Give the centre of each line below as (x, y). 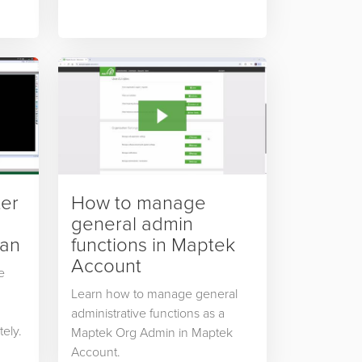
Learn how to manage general (154, 294)
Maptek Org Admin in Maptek (152, 333)
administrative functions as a (147, 313)
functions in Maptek (153, 244)
